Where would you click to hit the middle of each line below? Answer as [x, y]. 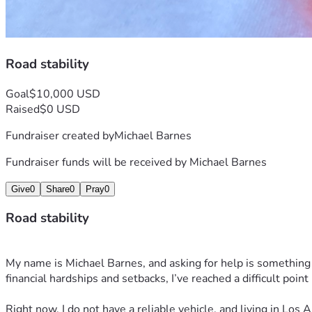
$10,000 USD [65, 94]
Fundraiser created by [60, 135]
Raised [23, 109]
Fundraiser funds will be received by [97, 162]
